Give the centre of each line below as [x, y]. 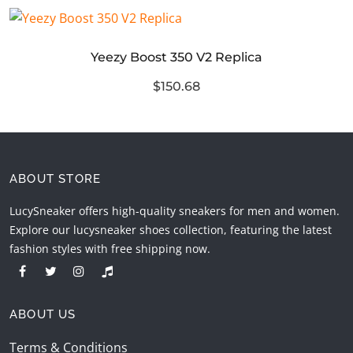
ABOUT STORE [56, 179]
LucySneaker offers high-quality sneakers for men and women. [175, 211]
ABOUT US [43, 315]
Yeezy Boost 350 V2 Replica [176, 58]
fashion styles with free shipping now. [110, 249]
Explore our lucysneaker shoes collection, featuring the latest [171, 230]
